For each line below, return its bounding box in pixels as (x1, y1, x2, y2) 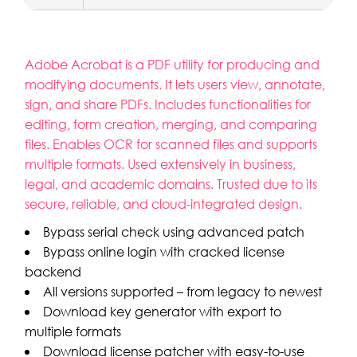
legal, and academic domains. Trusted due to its (25, 175, 318, 192)
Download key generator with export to (43, 303, 282, 320)
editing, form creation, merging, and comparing (25, 116, 318, 132)
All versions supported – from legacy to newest (43, 283, 323, 300)
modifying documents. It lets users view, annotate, (25, 76, 326, 92)
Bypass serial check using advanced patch (43, 223, 305, 240)
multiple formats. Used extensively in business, (25, 155, 296, 172)
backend (25, 263, 82, 280)
